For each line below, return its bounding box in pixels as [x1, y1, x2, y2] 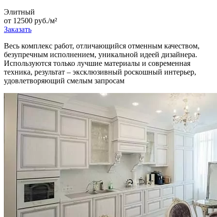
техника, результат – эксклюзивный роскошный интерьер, [4, 68, 196, 77]
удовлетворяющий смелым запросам [4, 77, 124, 85]
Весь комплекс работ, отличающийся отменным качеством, [4, 42, 200, 50]
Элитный [4, 8, 35, 16]
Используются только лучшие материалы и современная [4, 59, 190, 68]
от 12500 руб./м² [4, 16, 57, 25]
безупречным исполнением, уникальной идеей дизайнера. [4, 50, 197, 59]
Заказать [4, 25, 31, 34]
